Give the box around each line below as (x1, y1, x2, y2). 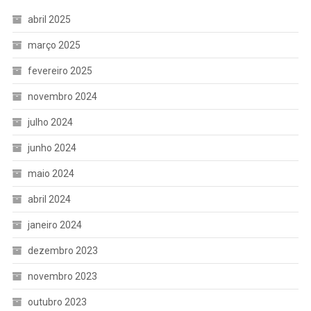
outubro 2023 (27, 296, 87, 308)
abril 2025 (27, 13, 71, 25)
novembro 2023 (27, 270, 97, 282)
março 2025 (27, 39, 81, 51)
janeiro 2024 (27, 219, 82, 230)
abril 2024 (27, 193, 71, 205)
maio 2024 (27, 167, 74, 179)
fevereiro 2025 (27, 65, 92, 76)
